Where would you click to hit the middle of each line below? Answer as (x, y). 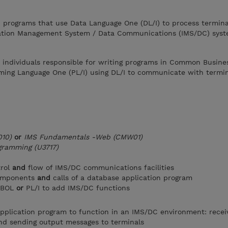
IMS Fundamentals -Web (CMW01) (83, 137)
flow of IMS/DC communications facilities (100, 167)
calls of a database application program (121, 178)
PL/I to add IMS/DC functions (77, 188)
